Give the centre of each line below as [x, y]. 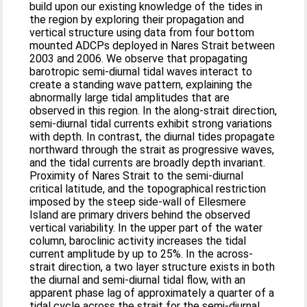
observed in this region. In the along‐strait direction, [153, 111]
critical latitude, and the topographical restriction [148, 189]
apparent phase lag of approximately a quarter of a [152, 293]
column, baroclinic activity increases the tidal [138, 241]
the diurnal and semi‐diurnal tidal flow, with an [138, 280]
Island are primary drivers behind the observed [140, 215]
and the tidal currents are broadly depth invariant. [148, 163]
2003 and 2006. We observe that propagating [139, 59]
